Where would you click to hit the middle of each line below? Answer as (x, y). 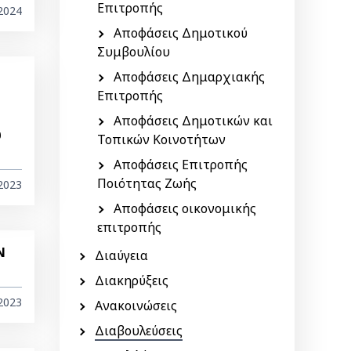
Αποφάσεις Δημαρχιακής (189, 77)
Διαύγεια (121, 255)
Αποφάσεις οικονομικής (185, 208)
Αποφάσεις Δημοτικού (181, 33)
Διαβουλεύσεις (139, 331)
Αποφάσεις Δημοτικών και (193, 121)
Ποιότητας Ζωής (147, 183)
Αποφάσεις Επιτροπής (181, 165)
